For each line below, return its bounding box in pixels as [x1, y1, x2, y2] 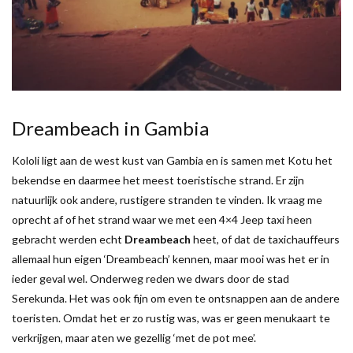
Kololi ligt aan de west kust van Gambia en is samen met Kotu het [12, 153, 333, 167]
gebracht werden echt [12, 232, 124, 246]
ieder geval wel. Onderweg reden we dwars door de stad [12, 271, 289, 285]
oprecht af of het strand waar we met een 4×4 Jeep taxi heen [12, 212, 312, 226]
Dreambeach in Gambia [12, 116, 209, 139]
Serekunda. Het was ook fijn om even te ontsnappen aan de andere [12, 291, 340, 305]
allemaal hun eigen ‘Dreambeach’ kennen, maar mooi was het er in [12, 251, 329, 266]
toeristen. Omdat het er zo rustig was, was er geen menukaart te [12, 310, 330, 325]
